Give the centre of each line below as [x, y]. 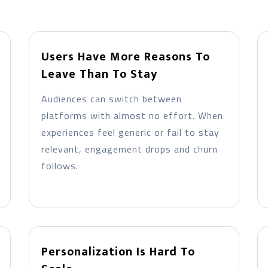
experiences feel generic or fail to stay [130, 132]
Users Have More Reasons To [125, 57]
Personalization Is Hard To [118, 252]
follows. [60, 166]
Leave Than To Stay [99, 74]
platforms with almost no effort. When [132, 115]
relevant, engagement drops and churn [129, 149]
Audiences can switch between [111, 99]
